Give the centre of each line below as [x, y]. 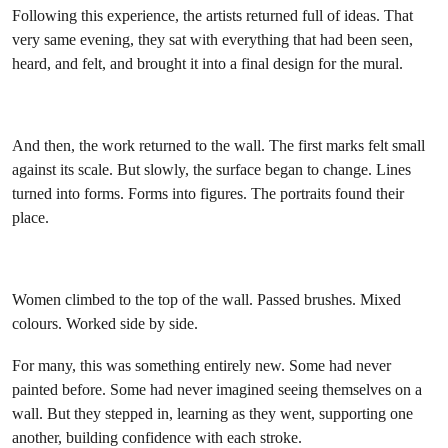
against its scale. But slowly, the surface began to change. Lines [211, 169]
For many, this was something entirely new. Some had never [201, 365]
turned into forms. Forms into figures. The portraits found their [208, 193]
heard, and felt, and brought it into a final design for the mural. [207, 63]
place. [32, 217]
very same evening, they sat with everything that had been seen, [212, 39]
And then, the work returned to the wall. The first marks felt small [218, 145]
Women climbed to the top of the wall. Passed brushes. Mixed [206, 299]
